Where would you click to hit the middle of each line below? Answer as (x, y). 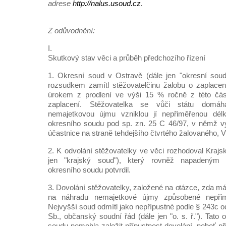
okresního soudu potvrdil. (89, 170)
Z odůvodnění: (71, 31)
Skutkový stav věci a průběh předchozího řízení (127, 58)
